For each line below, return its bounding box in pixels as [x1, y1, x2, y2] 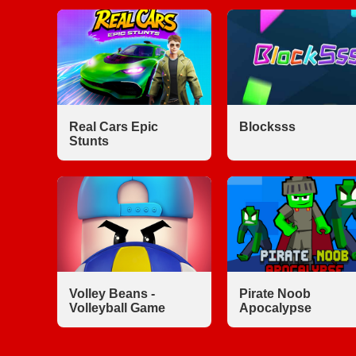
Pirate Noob [238, 287, 311, 300]
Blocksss [238, 120, 296, 133]
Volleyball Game [69, 301, 165, 315]
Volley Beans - [69, 287, 155, 300]
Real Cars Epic [69, 120, 158, 133]
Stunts [69, 134, 109, 148]
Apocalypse [238, 301, 311, 315]
